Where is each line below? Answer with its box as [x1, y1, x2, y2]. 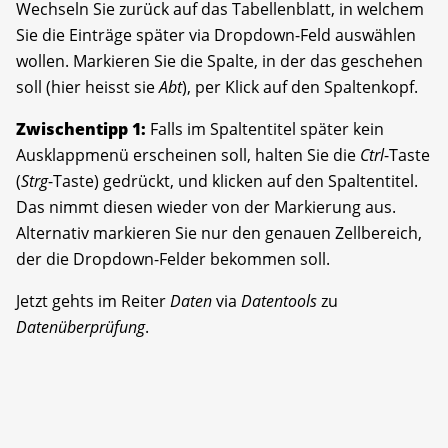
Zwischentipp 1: [16, 118, 146, 141]
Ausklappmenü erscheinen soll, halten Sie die [16, 144, 360, 167]
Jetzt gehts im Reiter [16, 290, 170, 313]
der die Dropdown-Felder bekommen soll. [16, 248, 330, 271]
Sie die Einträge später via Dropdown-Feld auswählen [16, 24, 416, 47]
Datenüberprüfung [16, 316, 145, 339]
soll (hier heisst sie [16, 76, 159, 99]
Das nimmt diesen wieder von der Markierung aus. [16, 196, 396, 219]
